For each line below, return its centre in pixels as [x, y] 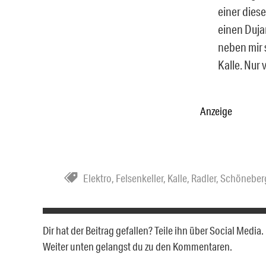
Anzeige [216, 111]
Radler [204, 178]
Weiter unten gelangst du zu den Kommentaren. [137, 246]
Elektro [97, 178]
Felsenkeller [140, 178]
